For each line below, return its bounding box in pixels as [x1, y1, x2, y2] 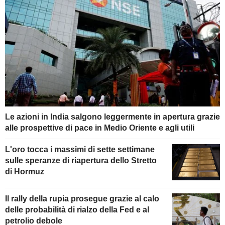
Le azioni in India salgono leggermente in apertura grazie [5, 113, 220, 122]
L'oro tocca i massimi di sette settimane [5, 145, 155, 154]
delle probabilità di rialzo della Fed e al [5, 205, 149, 214]
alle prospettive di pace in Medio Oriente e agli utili [5, 124, 194, 133]
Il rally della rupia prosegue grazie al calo [5, 194, 159, 203]
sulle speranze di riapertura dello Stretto [5, 156, 157, 165]
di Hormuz [5, 167, 44, 176]
